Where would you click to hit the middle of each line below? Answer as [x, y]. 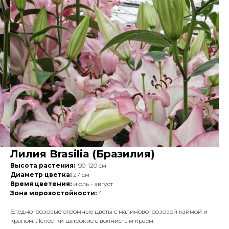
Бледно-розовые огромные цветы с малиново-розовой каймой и [109, 211]
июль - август [92, 184]
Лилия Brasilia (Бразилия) [83, 154]
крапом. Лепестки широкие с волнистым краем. [82, 221]
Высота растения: [43, 165]
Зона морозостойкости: [53, 193]
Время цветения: [41, 184]
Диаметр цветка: [41, 175]
